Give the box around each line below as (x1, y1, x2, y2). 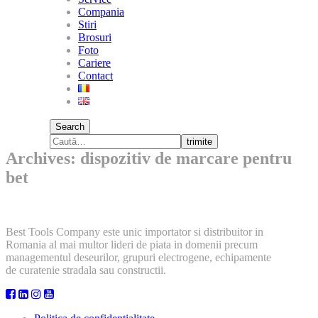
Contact (78, 70, 113, 82)
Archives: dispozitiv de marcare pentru (6, 149, 292, 168)
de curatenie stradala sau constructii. (6, 263, 166, 276)
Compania (78, 6, 124, 18)
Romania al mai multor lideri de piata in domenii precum (6, 238, 258, 251)
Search (55, 121, 84, 132)
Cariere (78, 57, 111, 69)
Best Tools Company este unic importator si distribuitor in (6, 225, 263, 238)
